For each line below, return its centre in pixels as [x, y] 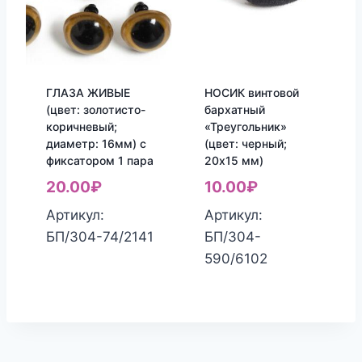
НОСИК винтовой [251, 93]
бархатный [234, 110]
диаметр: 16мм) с [96, 144]
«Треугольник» [245, 127]
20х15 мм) [234, 161]
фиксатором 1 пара [99, 161]
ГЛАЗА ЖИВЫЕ [88, 93]
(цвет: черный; [245, 144]
